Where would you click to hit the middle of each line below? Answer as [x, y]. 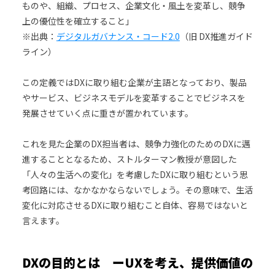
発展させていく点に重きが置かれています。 [107, 113]
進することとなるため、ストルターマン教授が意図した [129, 159]
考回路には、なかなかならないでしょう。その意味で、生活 [137, 189]
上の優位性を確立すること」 [78, 21]
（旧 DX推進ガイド [216, 36]
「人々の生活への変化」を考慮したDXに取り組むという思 [135, 174]
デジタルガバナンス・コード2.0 [118, 36]
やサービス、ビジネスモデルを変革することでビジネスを [134, 97]
